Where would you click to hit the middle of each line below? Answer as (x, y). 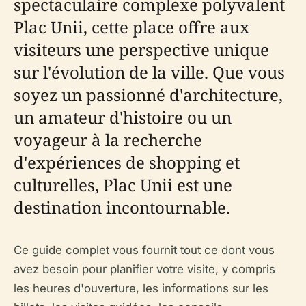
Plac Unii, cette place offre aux (131, 27)
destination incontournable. (122, 207)
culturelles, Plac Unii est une (123, 185)
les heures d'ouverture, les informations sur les (141, 288)
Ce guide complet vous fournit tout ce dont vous (144, 250)
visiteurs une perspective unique (141, 50)
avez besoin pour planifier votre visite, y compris (144, 269)
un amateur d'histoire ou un (123, 117)
